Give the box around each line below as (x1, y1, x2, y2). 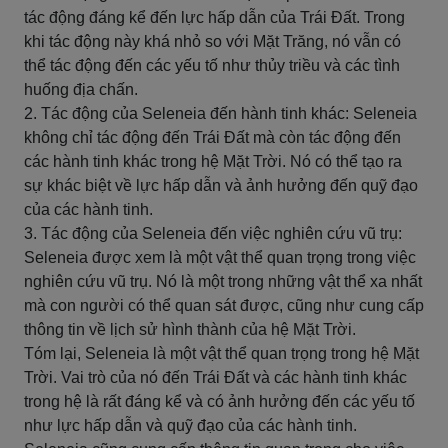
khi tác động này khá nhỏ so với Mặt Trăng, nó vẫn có (24, 33, 401, 50)
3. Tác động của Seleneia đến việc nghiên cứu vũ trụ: (24, 225, 402, 242)
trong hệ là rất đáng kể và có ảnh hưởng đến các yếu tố (24, 393, 415, 410)
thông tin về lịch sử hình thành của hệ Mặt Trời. (24, 321, 356, 338)
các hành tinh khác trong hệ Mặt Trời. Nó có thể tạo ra (24, 153, 402, 170)
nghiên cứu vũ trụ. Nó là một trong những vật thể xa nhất (24, 273, 422, 290)
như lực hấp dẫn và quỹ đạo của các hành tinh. (24, 417, 357, 434)
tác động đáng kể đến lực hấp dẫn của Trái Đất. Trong (24, 9, 405, 26)
